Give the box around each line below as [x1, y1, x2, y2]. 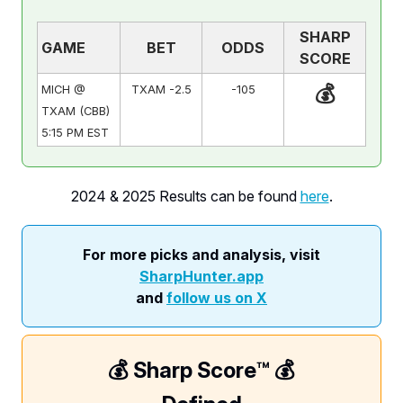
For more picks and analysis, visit [83, 245, 320, 264]
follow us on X [166, 288, 267, 307]
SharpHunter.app [139, 266, 264, 285]
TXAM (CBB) [41, 103, 110, 118]
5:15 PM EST [41, 125, 109, 139]
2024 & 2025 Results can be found [70, 186, 300, 205]
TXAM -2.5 [130, 82, 192, 96]
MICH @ [41, 82, 85, 96]
